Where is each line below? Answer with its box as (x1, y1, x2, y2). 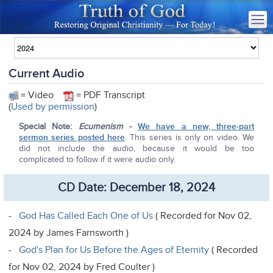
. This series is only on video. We (124, 132, 254, 143)
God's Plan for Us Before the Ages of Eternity (19, 243, 210, 256)
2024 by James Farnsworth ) (9, 226, 129, 239)
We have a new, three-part (138, 121, 254, 132)
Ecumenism (78, 121, 123, 132)
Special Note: (19, 121, 79, 132)
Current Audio (9, 66, 85, 81)
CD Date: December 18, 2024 (58, 180, 215, 195)
